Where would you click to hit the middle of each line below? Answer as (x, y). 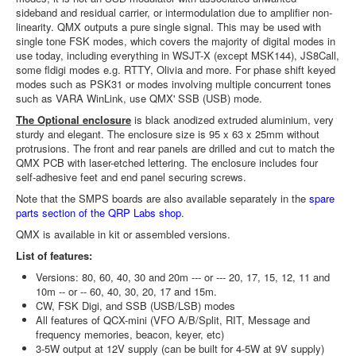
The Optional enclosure (74, 120)
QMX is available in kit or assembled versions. (125, 234)
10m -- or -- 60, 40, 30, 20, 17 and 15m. (126, 291)
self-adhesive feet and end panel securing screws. (131, 177)
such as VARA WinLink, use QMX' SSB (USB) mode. (139, 98)
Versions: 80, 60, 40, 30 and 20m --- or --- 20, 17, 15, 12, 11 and (183, 277)
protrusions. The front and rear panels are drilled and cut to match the (175, 148)
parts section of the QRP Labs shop (99, 213)
